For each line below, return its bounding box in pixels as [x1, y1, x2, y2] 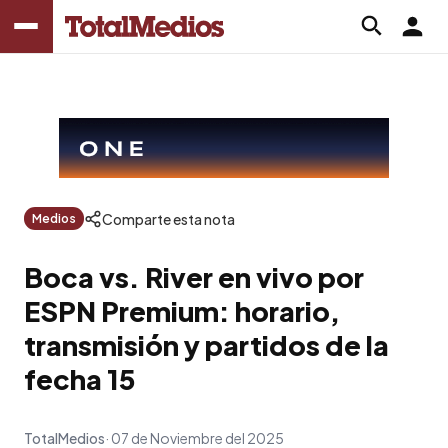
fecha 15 [24, 361, 136, 396]
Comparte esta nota [102, 209, 235, 228]
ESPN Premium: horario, [24, 293, 340, 328]
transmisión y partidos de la [24, 327, 389, 362]
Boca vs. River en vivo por [24, 259, 364, 294]
